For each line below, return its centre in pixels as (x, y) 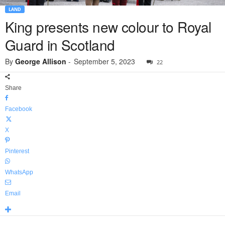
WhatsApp (19, 173)
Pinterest (17, 151)
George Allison (41, 62)
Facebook (19, 109)
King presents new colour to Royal (108, 27)
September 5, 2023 (104, 62)
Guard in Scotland (60, 45)
